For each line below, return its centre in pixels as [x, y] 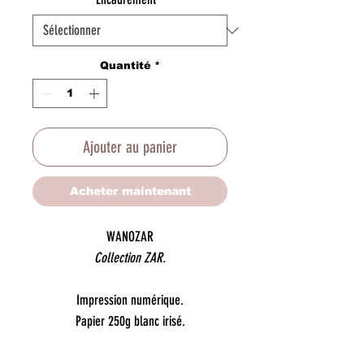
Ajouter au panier [130, 147]
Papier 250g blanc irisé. [130, 321]
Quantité [126, 66]
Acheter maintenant [130, 191]
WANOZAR [130, 236]
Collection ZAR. [130, 257]
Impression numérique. [130, 299]
